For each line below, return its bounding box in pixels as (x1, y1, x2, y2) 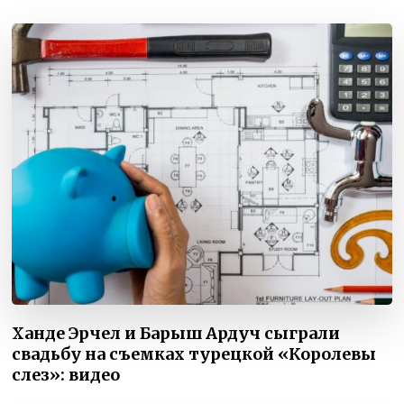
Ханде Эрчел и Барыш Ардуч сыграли (12, 323, 341, 344)
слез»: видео (12, 364, 121, 386)
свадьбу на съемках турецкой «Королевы (12, 344, 377, 365)
